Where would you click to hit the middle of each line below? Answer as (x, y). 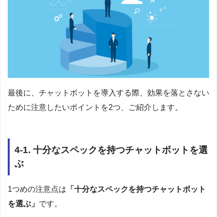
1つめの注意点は (37, 189)
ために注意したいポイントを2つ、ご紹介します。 (95, 107)
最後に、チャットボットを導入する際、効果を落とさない (108, 93)
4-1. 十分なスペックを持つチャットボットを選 (111, 150)
